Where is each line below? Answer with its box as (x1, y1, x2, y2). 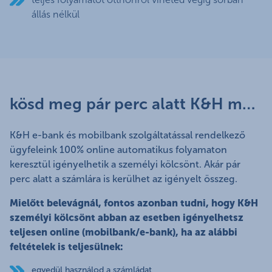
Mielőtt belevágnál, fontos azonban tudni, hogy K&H (10, 197, 258, 209)
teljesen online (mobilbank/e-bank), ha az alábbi (10, 226, 237, 239)
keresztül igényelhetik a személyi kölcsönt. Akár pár (10, 158, 240, 171)
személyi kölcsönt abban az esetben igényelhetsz (10, 212, 243, 224)
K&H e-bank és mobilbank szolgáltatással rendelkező (10, 129, 245, 141)
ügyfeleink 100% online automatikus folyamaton (10, 144, 227, 156)
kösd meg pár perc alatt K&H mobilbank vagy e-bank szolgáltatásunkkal (242, 95, 255, 114)
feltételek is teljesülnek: (10, 241, 123, 253)
